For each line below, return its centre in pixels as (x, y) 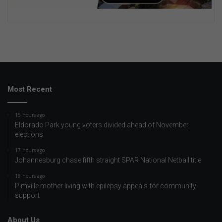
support (27, 195)
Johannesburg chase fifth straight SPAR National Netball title (108, 160)
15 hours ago (30, 115)
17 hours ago (30, 150)
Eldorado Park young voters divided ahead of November (102, 125)
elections (29, 134)
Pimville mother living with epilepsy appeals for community (106, 186)
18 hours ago (30, 176)
